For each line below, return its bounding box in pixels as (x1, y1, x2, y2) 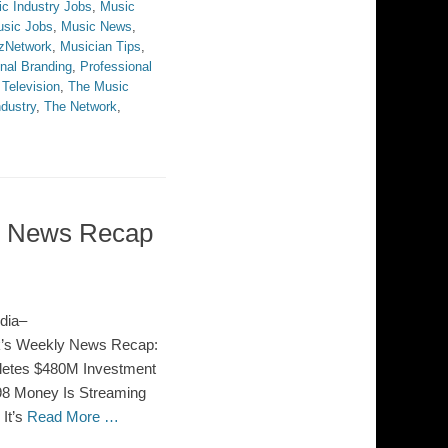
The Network (44, 99, 117, 114)
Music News (61, 19, 132, 34)
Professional (80, 59, 152, 74)
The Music (68, 79, 129, 94)
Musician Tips (60, 39, 141, 54)
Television (2, 79, 60, 94)
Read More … (27, 408, 119, 425)
